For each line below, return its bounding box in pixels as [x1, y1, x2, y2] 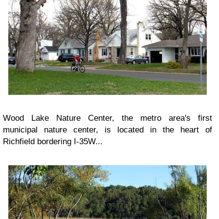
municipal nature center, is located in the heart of [3, 125, 212, 134]
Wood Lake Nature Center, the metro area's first [3, 113, 212, 123]
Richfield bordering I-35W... [3, 136, 103, 146]
